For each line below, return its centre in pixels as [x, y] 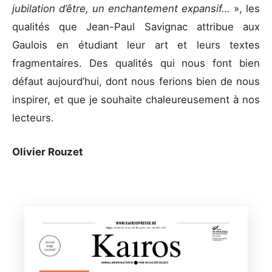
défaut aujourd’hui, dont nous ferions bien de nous [136, 82]
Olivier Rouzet [49, 151]
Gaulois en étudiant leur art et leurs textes [136, 45]
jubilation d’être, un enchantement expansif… [123, 9]
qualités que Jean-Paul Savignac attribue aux [136, 27]
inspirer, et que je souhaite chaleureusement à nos [136, 100]
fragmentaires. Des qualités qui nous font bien [136, 63]
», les [247, 9]
